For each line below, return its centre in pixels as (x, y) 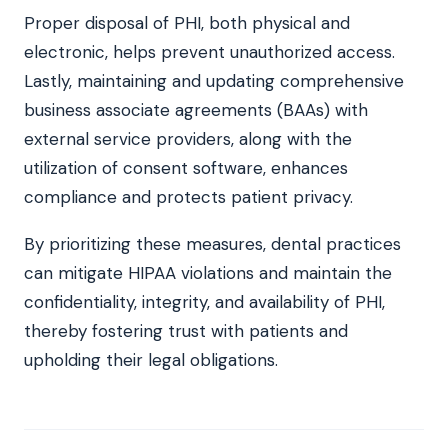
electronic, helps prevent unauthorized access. (209, 51)
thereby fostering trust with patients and (186, 330)
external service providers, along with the (188, 138)
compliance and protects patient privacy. (188, 196)
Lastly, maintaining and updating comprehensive (214, 80)
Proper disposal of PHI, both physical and (187, 22)
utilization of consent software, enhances (186, 167)
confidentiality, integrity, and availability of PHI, (204, 301)
